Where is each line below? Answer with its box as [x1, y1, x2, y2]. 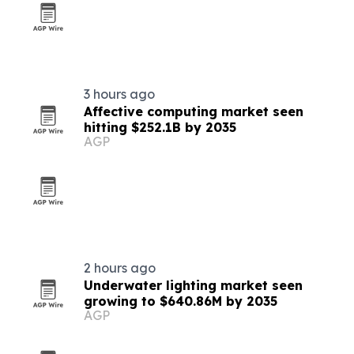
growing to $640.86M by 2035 [84, 293, 277, 309]
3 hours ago [84, 86, 155, 102]
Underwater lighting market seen [84, 277, 303, 293]
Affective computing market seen [84, 104, 303, 119]
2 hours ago [84, 260, 156, 276]
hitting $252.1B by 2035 [84, 119, 236, 135]
